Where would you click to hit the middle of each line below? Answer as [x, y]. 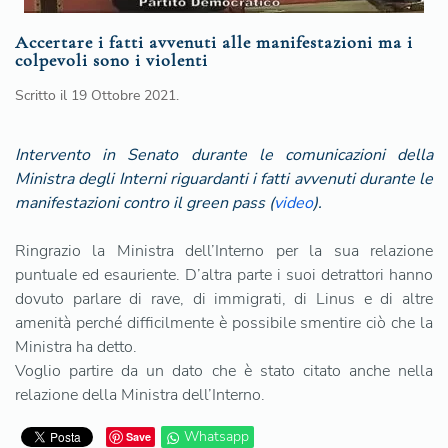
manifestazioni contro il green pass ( [144, 203]
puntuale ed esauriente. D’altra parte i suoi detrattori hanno [224, 275]
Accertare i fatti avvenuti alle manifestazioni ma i [214, 42]
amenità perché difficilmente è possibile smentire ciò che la [224, 323]
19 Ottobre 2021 [123, 96]
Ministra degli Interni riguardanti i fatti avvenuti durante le [224, 179]
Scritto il [43, 96]
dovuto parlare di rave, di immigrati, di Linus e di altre [224, 299]
